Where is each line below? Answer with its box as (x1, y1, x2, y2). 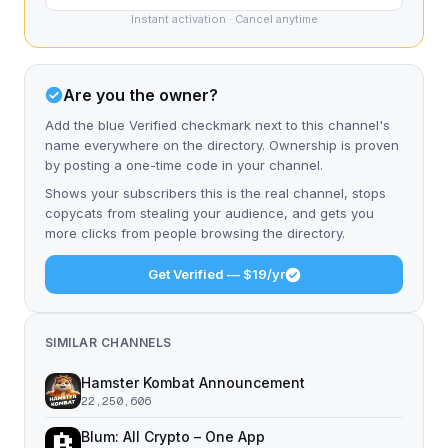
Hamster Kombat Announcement (81, 374, 305, 391)
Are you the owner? (63, 85, 218, 105)
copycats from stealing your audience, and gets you (45, 205, 374, 221)
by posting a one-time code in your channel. (45, 157, 323, 173)
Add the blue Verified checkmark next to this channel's (45, 117, 390, 133)
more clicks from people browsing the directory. (45, 225, 345, 241)
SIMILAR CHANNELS (45, 335, 172, 350)
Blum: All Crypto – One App (81, 428, 265, 445)
